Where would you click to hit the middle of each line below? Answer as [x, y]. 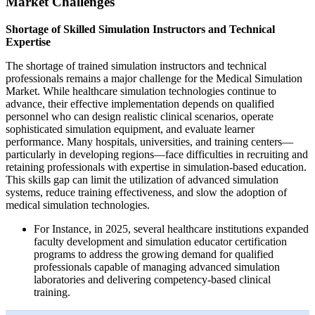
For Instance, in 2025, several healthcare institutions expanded [171, 229]
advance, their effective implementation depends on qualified [140, 103]
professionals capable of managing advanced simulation [157, 266]
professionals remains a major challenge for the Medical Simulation [154, 78]
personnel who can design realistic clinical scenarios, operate [140, 116]
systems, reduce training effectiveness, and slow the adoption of [146, 192]
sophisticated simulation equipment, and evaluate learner [130, 129]
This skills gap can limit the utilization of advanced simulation [142, 179]
